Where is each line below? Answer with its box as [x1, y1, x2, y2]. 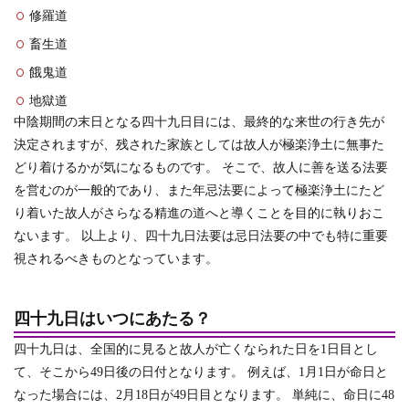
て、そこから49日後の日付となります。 [14, 365, 247, 379]
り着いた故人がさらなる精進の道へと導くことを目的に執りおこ [14, 206, 384, 220]
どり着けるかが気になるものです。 [14, 161, 222, 174]
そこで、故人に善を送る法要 [222, 161, 388, 174]
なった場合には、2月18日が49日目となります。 [14, 388, 288, 402]
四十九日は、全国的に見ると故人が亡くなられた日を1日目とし [14, 342, 378, 356]
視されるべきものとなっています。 [14, 252, 218, 266]
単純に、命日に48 [288, 388, 394, 402]
